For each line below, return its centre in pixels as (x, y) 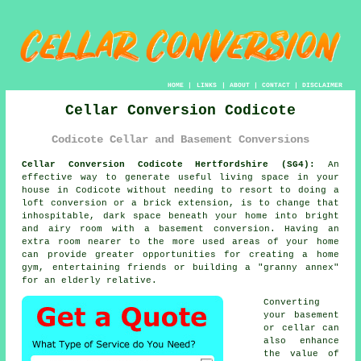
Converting (292, 302)
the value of (301, 353)
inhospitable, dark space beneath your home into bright (180, 216)
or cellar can (301, 328)
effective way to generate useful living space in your (180, 177)
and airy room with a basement (118, 228)
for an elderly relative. (90, 280)
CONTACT (276, 85)
